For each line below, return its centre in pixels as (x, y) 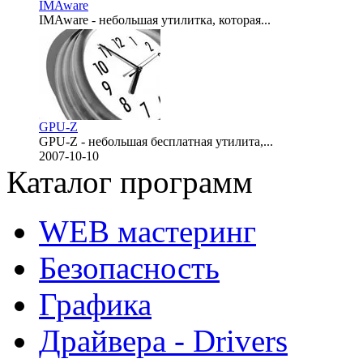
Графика (95, 305)
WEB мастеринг (147, 232)
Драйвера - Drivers (163, 341)
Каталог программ (130, 182)
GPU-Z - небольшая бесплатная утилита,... (156, 142)
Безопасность (129, 268)
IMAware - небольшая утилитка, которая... (155, 20)
